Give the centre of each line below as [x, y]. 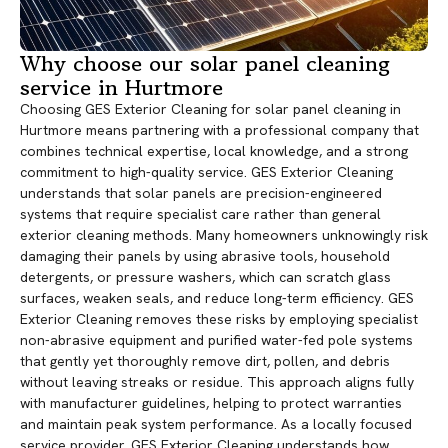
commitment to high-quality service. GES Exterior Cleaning [206, 172]
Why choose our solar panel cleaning [205, 63]
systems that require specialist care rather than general [200, 214]
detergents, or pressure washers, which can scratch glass [205, 277]
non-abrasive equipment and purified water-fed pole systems [216, 340]
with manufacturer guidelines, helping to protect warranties [211, 403]
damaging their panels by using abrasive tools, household [205, 256]
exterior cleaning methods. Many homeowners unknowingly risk [224, 235]
